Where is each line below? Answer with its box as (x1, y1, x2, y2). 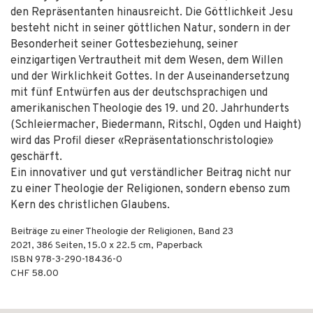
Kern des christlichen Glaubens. (10, 198, 170, 212)
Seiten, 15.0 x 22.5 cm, (53, 240, 156, 252)
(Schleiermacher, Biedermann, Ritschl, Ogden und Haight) (10, 118, 301, 132)
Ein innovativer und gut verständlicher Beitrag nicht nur (10, 166, 291, 180)
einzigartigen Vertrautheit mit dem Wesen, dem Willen (10, 54, 283, 68)
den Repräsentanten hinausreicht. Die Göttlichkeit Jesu (10, 6, 293, 20)
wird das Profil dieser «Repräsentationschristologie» (10, 134, 273, 148)
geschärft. (10, 150, 62, 164)
